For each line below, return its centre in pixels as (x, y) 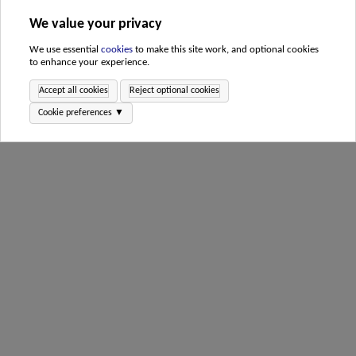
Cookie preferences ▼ (81, 113)
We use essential (65, 50)
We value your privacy (96, 24)
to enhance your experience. (89, 62)
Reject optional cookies (174, 91)
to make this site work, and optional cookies (226, 50)
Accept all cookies (74, 91)
